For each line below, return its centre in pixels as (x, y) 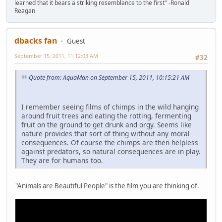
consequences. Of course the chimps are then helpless (110, 142)
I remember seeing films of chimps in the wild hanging (110, 107)
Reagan (25, 10)
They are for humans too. (62, 160)
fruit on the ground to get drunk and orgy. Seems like (107, 124)
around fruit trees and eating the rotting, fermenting (106, 115)
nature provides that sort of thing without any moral (106, 133)
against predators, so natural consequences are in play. (111, 151)
